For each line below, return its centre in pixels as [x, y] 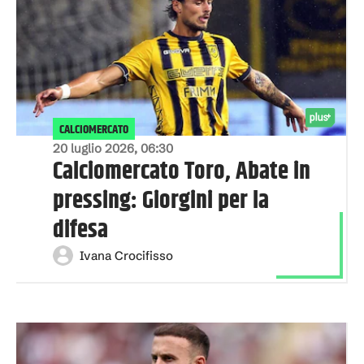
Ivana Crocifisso [126, 255]
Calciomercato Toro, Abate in [182, 172]
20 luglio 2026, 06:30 [113, 148]
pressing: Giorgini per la [161, 201]
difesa [80, 230]
